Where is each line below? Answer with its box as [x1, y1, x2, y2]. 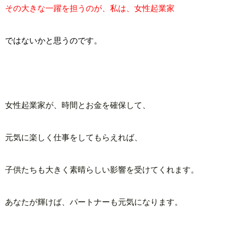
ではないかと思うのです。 [5, 35, 102, 45]
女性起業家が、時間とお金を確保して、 [5, 100, 150, 110]
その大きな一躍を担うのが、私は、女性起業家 [5, 3, 175, 13]
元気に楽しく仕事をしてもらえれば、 [5, 132, 142, 142]
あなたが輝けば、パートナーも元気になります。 [5, 197, 183, 207]
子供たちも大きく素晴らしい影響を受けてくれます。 [5, 164, 199, 175]
